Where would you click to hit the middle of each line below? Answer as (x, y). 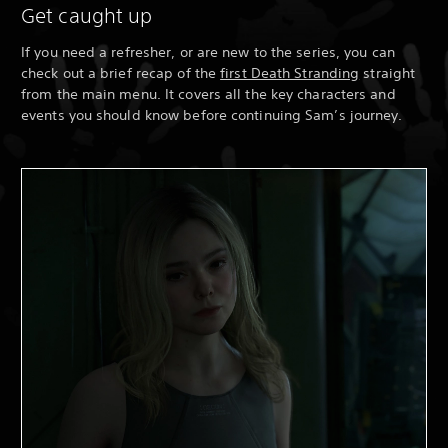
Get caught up (87, 16)
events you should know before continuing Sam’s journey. (212, 115)
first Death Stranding (290, 73)
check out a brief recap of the (121, 73)
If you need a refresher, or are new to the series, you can (208, 52)
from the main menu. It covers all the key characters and (208, 94)
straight (387, 73)
